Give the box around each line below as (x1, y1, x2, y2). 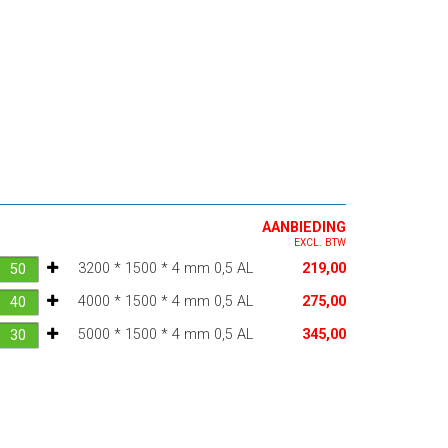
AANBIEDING (261, 218, 346, 236)
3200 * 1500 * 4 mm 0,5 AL (77, 259, 253, 277)
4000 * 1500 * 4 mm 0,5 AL (77, 292, 253, 310)
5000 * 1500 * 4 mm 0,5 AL (77, 325, 253, 343)
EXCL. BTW (293, 236, 346, 248)
